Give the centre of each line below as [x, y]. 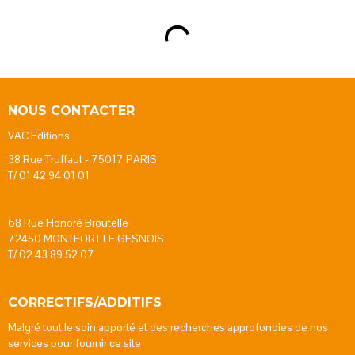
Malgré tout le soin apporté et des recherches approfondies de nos [168, 327]
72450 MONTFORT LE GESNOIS [86, 238]
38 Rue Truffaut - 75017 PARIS [82, 159]
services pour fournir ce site [74, 343]
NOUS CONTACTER [71, 110]
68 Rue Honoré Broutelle [68, 222]
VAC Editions [39, 135]
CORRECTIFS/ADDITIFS [85, 302]
